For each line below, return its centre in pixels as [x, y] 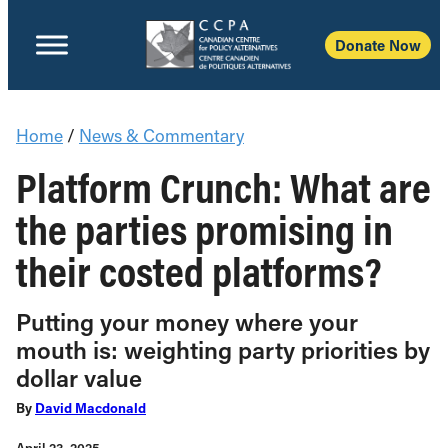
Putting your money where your [187, 321]
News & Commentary [161, 135]
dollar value [79, 377]
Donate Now [378, 45]
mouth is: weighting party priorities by [223, 349]
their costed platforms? [199, 271]
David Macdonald [90, 408]
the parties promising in [204, 229]
